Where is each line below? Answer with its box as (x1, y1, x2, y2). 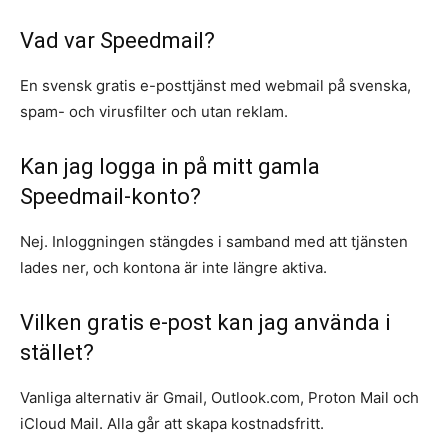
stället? (20, 340, 94, 366)
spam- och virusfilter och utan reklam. (20, 102, 288, 122)
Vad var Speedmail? (20, 28, 215, 54)
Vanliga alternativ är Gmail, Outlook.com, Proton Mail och (20, 388, 419, 408)
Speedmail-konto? (20, 184, 201, 210)
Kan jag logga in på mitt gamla (20, 154, 320, 180)
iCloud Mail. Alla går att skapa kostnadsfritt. (20, 414, 324, 434)
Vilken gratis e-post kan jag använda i (20, 310, 390, 336)
